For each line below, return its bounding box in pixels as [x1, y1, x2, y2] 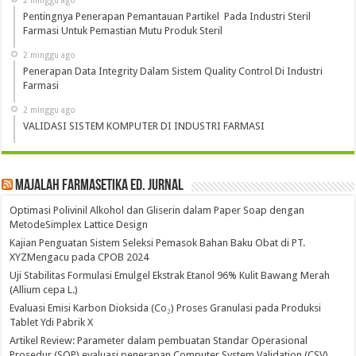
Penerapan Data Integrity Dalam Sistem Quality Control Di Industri [23, 65, 323, 78]
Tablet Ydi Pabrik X [10, 316, 94, 329]
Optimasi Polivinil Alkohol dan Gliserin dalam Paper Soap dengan [10, 204, 305, 217]
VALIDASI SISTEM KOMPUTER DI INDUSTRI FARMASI [23, 120, 265, 133]
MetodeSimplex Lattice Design [10, 219, 149, 231]
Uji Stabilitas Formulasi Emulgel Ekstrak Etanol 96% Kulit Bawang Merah [10, 269, 331, 282]
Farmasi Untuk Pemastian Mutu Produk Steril [23, 25, 223, 37]
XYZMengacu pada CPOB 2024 [10, 251, 149, 264]
